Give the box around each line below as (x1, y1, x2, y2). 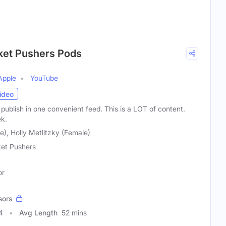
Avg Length (19, 208, 58, 217)
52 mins (62, 208, 87, 217)
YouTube (30, 74, 58, 83)
